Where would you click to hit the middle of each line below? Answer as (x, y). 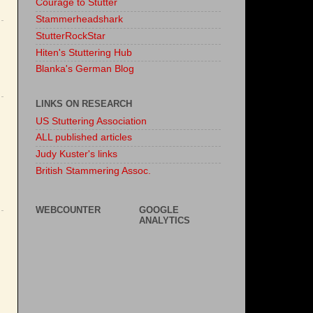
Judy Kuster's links (77, 154)
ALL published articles (84, 138)
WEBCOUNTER (68, 210)
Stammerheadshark (79, 20)
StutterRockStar (71, 36)
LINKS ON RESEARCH (84, 103)
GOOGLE (159, 210)
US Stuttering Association (91, 121)
